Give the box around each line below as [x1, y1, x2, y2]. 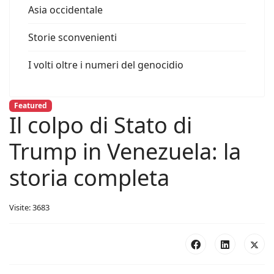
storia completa [9, 163, 169, 193]
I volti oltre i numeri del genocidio [28, 58, 183, 72]
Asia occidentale [28, 3, 103, 17]
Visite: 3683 [9, 202, 50, 213]
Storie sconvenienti [28, 31, 117, 44]
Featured [13, 100, 47, 111]
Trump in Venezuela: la [9, 136, 241, 167]
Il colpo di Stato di [9, 110, 192, 141]
